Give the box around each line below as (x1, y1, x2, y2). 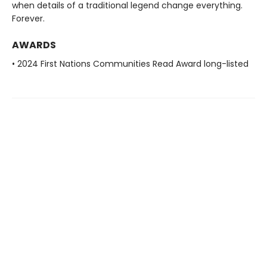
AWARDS (12, 38, 56, 52)
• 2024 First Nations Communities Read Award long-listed (12, 58, 249, 70)
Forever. (12, 13, 45, 25)
